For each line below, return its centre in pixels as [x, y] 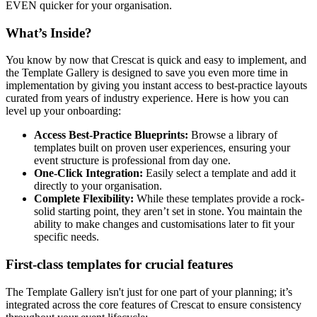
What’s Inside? [49, 33]
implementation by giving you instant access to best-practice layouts [156, 86]
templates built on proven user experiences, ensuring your [162, 148]
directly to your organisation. [98, 186]
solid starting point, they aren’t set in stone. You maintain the [168, 212]
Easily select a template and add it [219, 173]
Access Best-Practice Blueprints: [111, 135]
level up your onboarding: [63, 111]
